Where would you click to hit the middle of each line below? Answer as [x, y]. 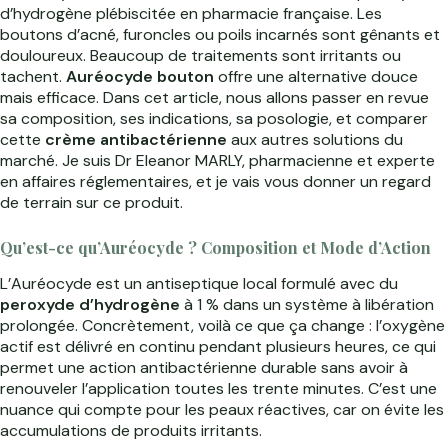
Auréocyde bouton [140, 76]
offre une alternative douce [316, 76]
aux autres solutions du [315, 139]
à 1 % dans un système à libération [307, 305]
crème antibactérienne [136, 139]
